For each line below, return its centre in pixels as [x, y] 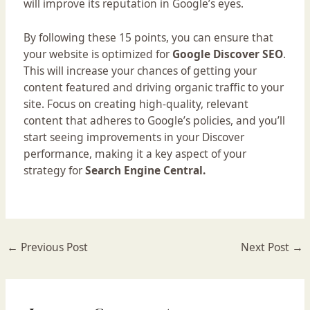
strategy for [54, 170]
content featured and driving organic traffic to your [153, 87]
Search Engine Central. [145, 170]
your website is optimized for [98, 54]
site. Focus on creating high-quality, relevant [136, 103]
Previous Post [53, 247]
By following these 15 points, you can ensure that [148, 37]
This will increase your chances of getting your [140, 70]
